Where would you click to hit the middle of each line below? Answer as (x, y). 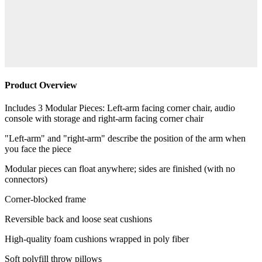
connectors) (26, 179)
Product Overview (41, 85)
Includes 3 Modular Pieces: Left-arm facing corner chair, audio (120, 108)
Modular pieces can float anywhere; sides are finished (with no (120, 168)
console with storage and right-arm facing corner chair (104, 118)
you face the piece (38, 149)
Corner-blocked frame (45, 199)
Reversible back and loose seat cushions (78, 219)
